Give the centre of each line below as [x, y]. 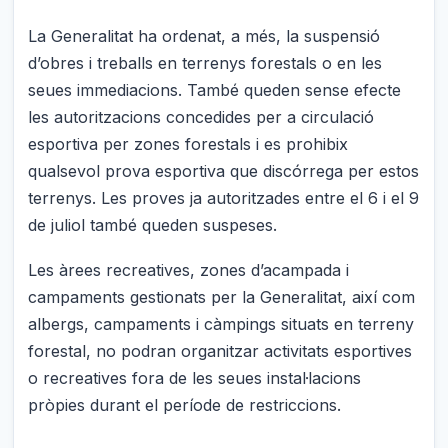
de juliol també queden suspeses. [153, 225]
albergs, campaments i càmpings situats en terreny [221, 323]
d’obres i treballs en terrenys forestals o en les [205, 63]
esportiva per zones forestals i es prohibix [188, 144]
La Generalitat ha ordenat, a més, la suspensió [204, 36]
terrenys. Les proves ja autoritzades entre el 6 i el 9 [224, 198]
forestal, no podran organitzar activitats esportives [220, 350]
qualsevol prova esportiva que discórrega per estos [224, 171]
